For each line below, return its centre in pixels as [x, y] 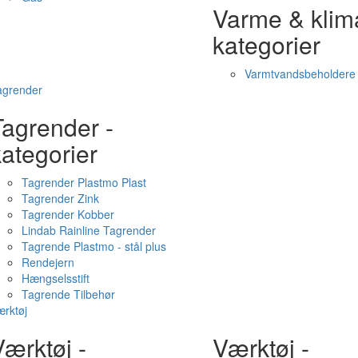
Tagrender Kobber [68, 214]
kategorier [266, 44]
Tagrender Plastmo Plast [84, 182]
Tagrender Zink [60, 198]
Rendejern [48, 262]
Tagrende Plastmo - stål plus [93, 246]
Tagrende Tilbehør [68, 294]
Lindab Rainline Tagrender [88, 230]
